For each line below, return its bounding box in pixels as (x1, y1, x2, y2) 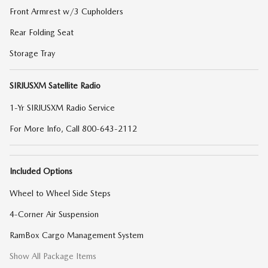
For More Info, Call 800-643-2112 (10, 124, 137, 133)
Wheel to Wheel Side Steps (10, 188, 111, 198)
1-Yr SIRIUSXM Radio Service (10, 103, 115, 112)
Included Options (10, 166, 72, 176)
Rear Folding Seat (10, 28, 74, 37)
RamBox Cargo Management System (10, 230, 144, 240)
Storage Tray (10, 48, 55, 58)
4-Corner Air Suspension (10, 209, 99, 219)
